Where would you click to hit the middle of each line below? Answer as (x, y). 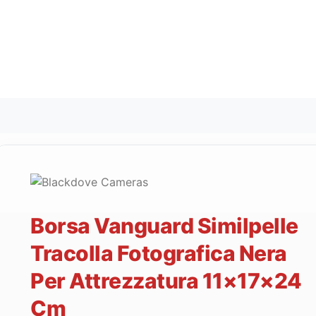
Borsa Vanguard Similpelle (164, 225)
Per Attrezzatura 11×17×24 (166, 280)
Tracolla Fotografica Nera (159, 253)
